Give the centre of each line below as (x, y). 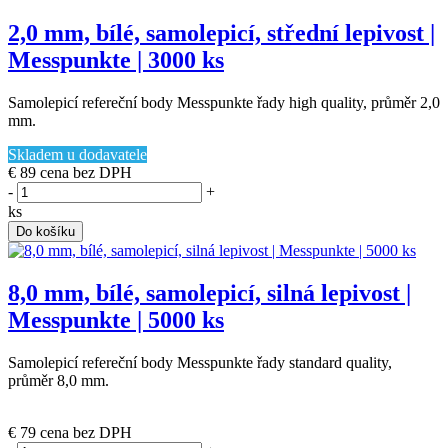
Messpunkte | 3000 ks (116, 60)
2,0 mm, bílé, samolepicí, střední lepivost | (221, 33)
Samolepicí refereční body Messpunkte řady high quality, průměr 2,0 (224, 103)
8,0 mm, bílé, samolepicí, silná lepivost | (209, 293)
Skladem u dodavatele (77, 155)
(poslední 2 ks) (54, 415)
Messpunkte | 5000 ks (116, 320)
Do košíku (45, 232)
